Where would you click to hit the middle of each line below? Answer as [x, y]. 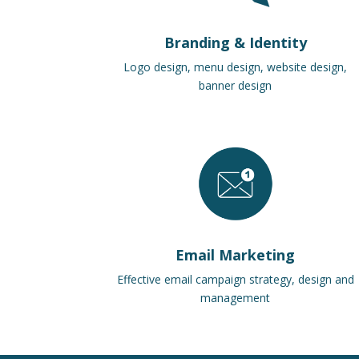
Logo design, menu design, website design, [236, 67]
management [236, 298]
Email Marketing [236, 255]
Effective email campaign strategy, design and [235, 280]
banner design [236, 85]
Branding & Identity [235, 42]
